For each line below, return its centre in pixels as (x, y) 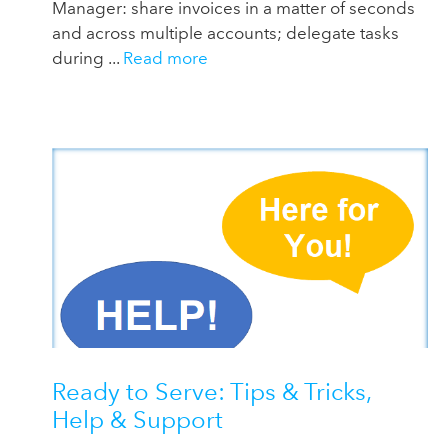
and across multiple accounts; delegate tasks (225, 33)
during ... (87, 58)
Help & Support (137, 420)
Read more (165, 58)
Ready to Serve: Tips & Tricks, (211, 392)
